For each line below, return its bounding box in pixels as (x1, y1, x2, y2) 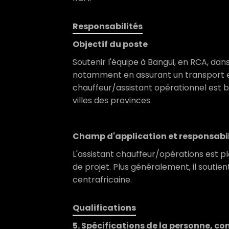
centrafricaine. (73, 174, 132, 186)
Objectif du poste (73, 38, 148, 50)
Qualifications (73, 202, 136, 214)
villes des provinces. (73, 95, 154, 106)
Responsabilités (73, 20, 143, 32)
